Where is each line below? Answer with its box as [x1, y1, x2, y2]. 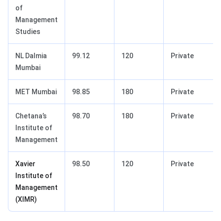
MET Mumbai [15, 87, 57, 96]
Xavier [15, 159, 36, 168]
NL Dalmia [15, 51, 47, 60]
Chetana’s [15, 111, 47, 120]
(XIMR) [15, 195, 37, 203]
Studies [15, 27, 40, 36]
